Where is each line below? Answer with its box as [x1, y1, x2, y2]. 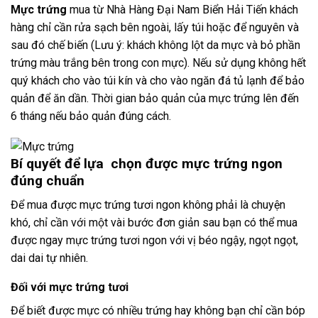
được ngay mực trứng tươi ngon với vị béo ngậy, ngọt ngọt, [11, 234, 298, 248]
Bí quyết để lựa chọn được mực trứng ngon [11, 155, 283, 172]
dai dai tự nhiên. [11, 251, 88, 265]
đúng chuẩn [11, 172, 88, 189]
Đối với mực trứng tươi [11, 280, 128, 295]
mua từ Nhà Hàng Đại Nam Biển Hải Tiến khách [67, 3, 298, 17]
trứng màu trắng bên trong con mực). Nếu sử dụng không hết [11, 56, 306, 70]
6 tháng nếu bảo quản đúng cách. [11, 109, 171, 124]
